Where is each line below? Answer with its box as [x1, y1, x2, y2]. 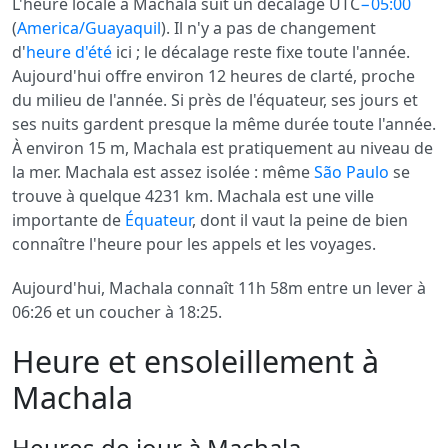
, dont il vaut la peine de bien [192, 209, 408, 231]
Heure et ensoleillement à [12, 341, 379, 382]
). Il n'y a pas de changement [161, 17, 376, 39]
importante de [12, 209, 125, 231]
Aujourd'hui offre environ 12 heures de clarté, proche [12, 65, 415, 87]
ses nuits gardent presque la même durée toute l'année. [12, 113, 436, 135]
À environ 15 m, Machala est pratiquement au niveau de [12, 137, 433, 159]
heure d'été [26, 41, 112, 63]
